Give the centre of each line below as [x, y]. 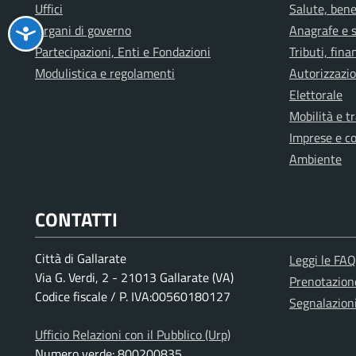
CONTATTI [76, 219]
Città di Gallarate [81, 258]
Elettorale [316, 95]
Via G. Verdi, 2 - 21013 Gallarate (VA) [134, 277]
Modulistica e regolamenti [105, 73]
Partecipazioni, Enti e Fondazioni [123, 52]
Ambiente [315, 159]
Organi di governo [83, 30]
